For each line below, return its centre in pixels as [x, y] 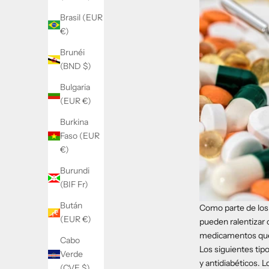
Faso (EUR [80, 136]
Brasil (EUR [81, 18]
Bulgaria [75, 87]
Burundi [75, 171]
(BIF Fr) [74, 185]
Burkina [74, 122]
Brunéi [72, 53]
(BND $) [76, 66]
